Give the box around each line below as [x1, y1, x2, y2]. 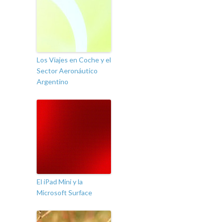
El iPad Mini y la [37, 177, 83, 186]
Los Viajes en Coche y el [37, 55, 111, 64]
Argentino [37, 77, 68, 86]
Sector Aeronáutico [37, 66, 98, 75]
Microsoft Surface [37, 188, 92, 197]
